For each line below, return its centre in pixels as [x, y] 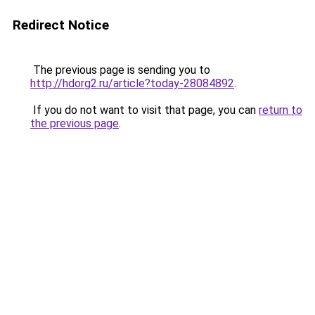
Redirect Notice [61, 25]
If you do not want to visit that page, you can [144, 110]
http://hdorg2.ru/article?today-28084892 [132, 83]
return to [281, 110]
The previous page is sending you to [120, 70]
